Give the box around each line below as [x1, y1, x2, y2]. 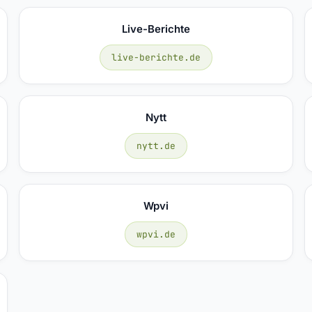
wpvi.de [136, 228, 175, 240]
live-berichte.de [111, 51, 201, 63]
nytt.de [136, 139, 175, 152]
